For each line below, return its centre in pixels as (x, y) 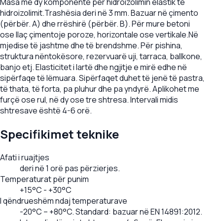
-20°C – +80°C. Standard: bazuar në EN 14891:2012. (111, 212)
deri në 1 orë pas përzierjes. (70, 168)
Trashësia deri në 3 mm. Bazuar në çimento (121, 13)
